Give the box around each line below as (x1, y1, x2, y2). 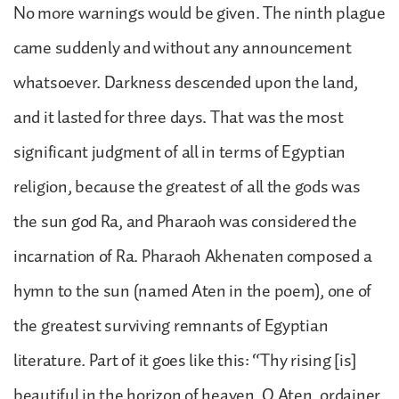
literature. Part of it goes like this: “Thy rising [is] (13, 346, 357, 375)
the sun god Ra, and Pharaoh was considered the (13, 207, 357, 236)
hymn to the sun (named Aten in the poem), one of (13, 276, 372, 305)
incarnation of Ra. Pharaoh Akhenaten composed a (13, 241, 372, 271)
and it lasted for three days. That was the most (13, 102, 344, 132)
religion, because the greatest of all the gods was (13, 172, 361, 201)
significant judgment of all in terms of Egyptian (13, 137, 346, 167)
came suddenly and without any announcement (13, 33, 352, 62)
